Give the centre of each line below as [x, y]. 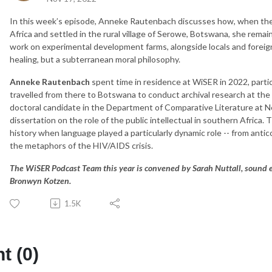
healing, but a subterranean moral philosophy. [95, 59]
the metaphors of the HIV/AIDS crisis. [81, 145]
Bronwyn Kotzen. [40, 180]
